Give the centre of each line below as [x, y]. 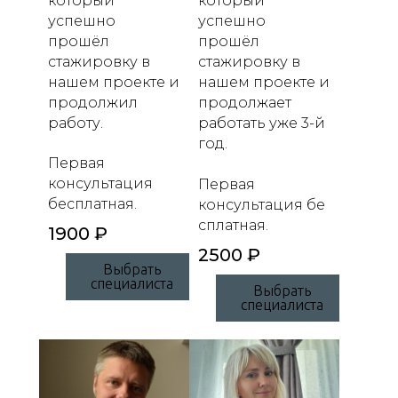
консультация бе [262, 204]
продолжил [93, 102]
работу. [77, 123]
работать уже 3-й [262, 123]
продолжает [245, 102]
